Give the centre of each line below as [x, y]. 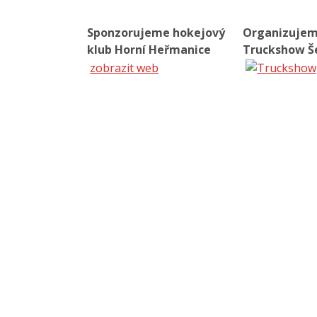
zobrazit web [124, 68]
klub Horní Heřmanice [149, 50]
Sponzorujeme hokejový [156, 33]
